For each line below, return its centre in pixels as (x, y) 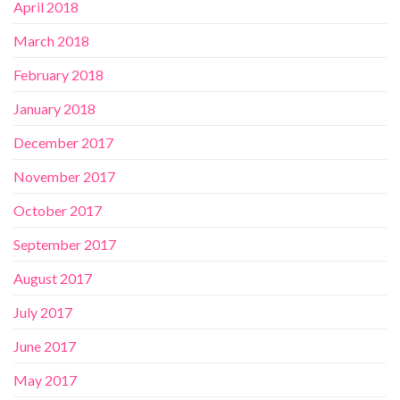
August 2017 (53, 279)
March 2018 (51, 41)
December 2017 (63, 143)
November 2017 (64, 177)
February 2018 (58, 75)
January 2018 (54, 109)
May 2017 (45, 380)
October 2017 (58, 211)
